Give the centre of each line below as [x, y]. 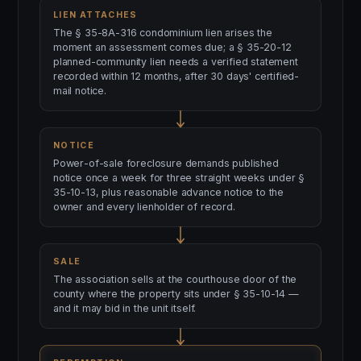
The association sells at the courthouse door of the [175, 279]
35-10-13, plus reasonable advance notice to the [169, 192]
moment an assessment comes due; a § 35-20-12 [172, 47]
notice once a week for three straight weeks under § [179, 178]
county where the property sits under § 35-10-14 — [176, 294]
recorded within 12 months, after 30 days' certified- [176, 76]
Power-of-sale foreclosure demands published [166, 163]
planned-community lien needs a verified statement [176, 62]
